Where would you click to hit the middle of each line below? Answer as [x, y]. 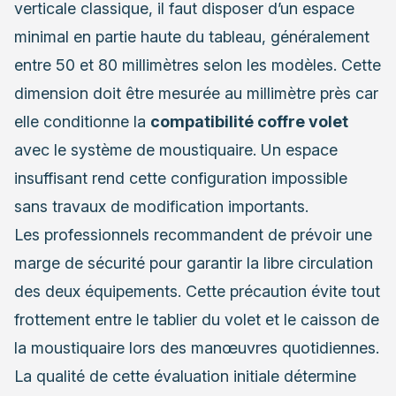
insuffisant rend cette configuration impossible [181, 178]
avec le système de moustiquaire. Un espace [176, 149]
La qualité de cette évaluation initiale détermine [185, 376]
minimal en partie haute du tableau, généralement [192, 36]
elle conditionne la [82, 121]
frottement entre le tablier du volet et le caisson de [197, 319]
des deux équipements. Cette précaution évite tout [197, 291]
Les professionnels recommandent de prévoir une [193, 234]
